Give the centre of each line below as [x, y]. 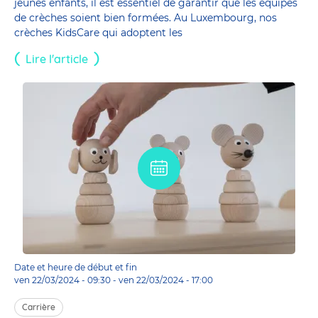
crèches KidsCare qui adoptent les [98, 32]
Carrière [39, 307]
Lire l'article [57, 59]
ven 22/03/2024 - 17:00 [166, 280]
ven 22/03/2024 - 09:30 [62, 280]
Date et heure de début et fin [76, 267]
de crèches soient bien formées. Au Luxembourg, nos [146, 17]
